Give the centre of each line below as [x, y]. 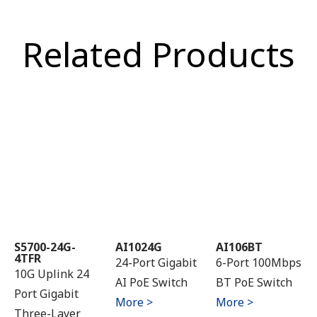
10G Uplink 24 [52, 274]
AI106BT [240, 247]
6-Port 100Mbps [259, 263]
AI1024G [138, 247]
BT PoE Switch [254, 282]
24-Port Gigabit [156, 263]
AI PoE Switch [151, 282]
